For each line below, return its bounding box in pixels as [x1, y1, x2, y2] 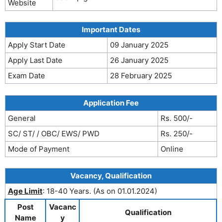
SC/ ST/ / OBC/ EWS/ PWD [7, 128, 100, 138]
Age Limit [7, 186, 43, 196]
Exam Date [7, 71, 45, 80]
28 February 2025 [110, 71, 172, 80]
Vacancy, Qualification [70, 171, 152, 180]
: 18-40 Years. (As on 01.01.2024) [42, 186, 157, 196]
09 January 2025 [110, 40, 168, 50]
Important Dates [82, 25, 140, 34]
